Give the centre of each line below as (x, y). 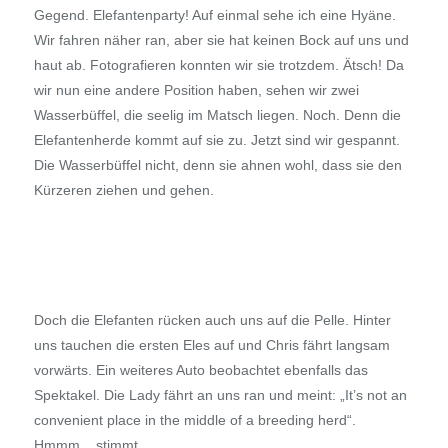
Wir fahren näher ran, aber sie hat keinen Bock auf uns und (221, 40)
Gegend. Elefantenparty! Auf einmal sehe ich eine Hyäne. (214, 15)
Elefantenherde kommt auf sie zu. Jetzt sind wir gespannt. (216, 140)
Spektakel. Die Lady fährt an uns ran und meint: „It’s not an (220, 395)
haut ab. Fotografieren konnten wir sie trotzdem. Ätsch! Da (218, 65)
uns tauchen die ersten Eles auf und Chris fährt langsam (211, 345)
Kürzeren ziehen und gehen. (123, 190)
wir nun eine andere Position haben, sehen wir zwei (196, 90)
